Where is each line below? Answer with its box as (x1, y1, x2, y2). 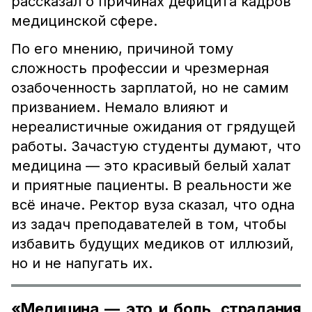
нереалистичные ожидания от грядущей (11, 118, 295, 135)
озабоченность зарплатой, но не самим (11, 79, 289, 96)
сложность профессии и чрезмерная (11, 60, 269, 77)
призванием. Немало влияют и (11, 99, 228, 116)
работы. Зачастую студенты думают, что (11, 138, 301, 155)
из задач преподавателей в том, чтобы (11, 216, 286, 233)
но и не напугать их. (11, 255, 153, 272)
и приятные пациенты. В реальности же (11, 177, 292, 194)
